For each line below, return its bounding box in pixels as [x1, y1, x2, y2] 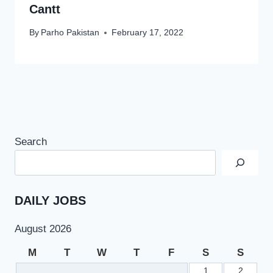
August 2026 [15, 223, 71, 235]
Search [15, 135, 47, 147]
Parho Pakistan [41, 28, 100, 38]
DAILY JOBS [15, 193, 86, 207]
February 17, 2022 [112, 28, 184, 38]
